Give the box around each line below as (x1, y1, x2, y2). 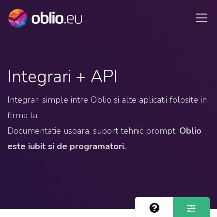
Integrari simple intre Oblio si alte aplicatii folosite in (7, 94, 207, 106)
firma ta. (7, 109, 39, 121)
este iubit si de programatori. (7, 140, 126, 152)
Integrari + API (7, 65, 118, 89)
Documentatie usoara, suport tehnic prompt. (7, 125, 179, 137)
